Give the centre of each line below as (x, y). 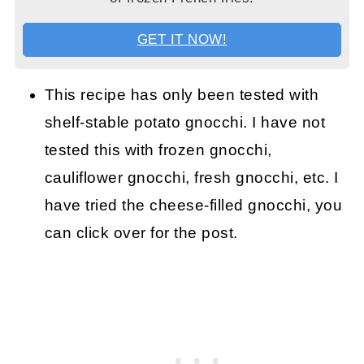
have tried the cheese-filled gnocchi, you (193, 206)
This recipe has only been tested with (182, 95)
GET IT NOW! (182, 40)
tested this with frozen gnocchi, (158, 150)
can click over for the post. (141, 233)
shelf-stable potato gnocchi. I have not (185, 123)
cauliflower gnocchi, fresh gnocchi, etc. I (191, 178)
